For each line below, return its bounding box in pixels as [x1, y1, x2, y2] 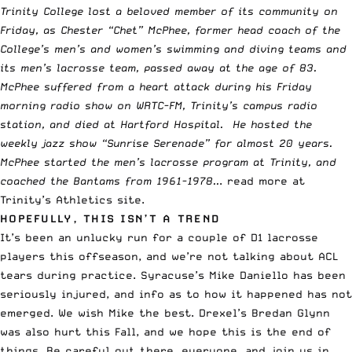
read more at [227, 174, 305, 187]
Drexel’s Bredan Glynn [199, 306, 330, 319]
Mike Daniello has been [209, 268, 346, 281]
